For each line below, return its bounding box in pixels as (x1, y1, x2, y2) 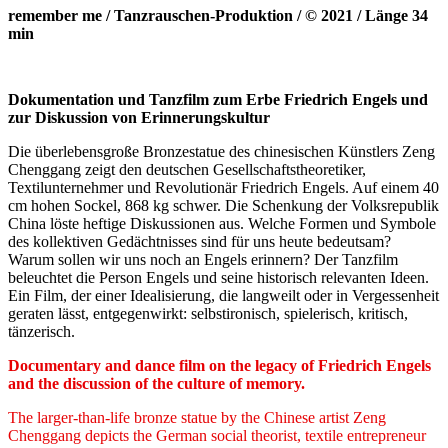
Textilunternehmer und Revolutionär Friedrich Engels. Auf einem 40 (8, 178, 439, 196)
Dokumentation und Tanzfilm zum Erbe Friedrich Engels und (8, 90, 428, 108)
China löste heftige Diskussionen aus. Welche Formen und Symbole (8, 214, 436, 232)
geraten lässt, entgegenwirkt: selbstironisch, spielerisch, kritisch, (8, 304, 408, 322)
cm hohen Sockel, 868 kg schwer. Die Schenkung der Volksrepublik (8, 196, 439, 214)
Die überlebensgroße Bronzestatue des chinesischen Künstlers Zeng (8, 142, 435, 160)
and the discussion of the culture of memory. (8, 374, 305, 392)
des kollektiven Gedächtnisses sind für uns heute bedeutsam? (8, 232, 391, 250)
